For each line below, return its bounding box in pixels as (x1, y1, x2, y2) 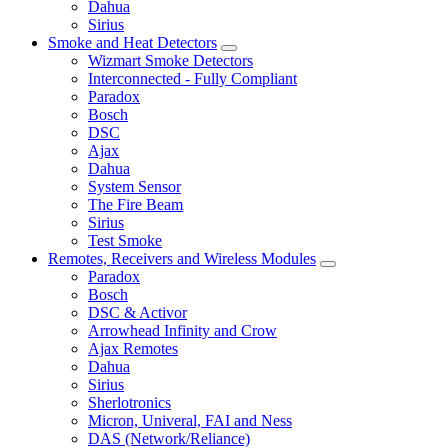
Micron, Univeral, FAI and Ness (88, 411, 292, 429)
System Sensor (88, 177, 181, 195)
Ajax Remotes (88, 339, 178, 357)
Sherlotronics (88, 393, 171, 411)
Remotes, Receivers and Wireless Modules (48, 249, 316, 267)
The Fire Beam (88, 195, 183, 213)
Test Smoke (88, 231, 162, 249)
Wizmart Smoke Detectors (88, 51, 253, 69)
